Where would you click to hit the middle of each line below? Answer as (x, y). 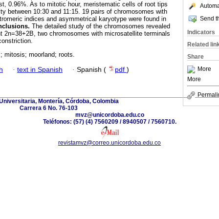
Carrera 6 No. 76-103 (48, 108)
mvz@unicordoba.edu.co (109, 115)
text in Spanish (40, 69)
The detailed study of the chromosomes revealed (100, 26)
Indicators (201, 32)
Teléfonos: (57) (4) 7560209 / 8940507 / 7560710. (109, 121)
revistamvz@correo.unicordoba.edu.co (109, 142)
